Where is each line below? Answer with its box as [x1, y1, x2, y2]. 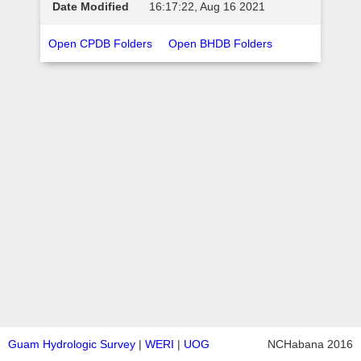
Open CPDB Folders [48, 37, 152, 50]
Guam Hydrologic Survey [8, 338, 135, 351]
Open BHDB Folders [168, 37, 272, 50]
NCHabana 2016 [268, 338, 353, 351]
